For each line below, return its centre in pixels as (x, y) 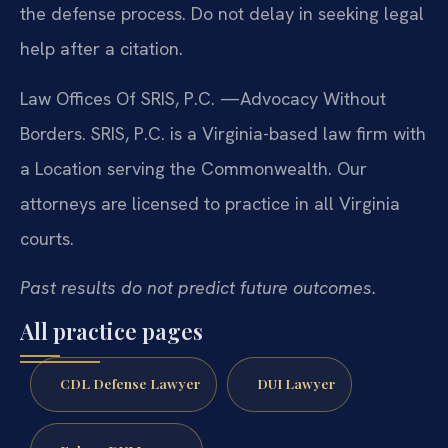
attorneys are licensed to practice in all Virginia (210, 203)
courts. (47, 238)
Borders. (53, 133)
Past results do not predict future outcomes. (198, 288)
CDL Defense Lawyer (129, 383)
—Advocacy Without (303, 98)
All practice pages (111, 330)
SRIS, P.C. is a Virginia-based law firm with (256, 133)
